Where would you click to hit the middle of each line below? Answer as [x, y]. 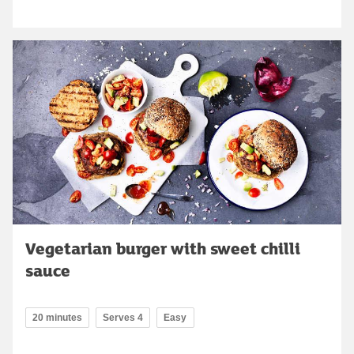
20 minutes [57, 318]
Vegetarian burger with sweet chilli [163, 249]
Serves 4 [123, 318]
